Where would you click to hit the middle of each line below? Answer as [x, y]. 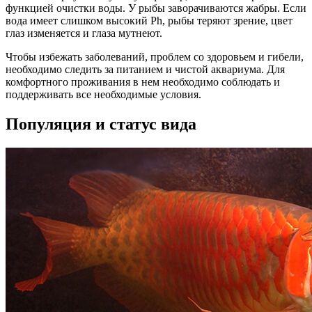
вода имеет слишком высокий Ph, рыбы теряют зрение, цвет [149, 21]
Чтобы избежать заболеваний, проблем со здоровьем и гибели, [155, 57]
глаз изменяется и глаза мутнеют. [84, 33]
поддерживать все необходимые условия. [103, 94]
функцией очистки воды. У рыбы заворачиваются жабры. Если [156, 8]
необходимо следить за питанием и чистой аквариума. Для [145, 69]
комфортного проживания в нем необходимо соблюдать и [143, 82]
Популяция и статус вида [101, 124]
